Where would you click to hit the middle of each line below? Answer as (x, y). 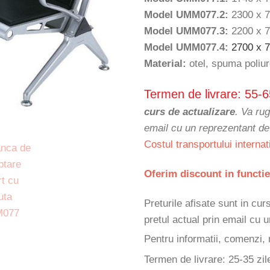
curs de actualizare (190, 112)
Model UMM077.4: (186, 48)
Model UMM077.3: (186, 31)
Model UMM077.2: (186, 15)
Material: (165, 64)
